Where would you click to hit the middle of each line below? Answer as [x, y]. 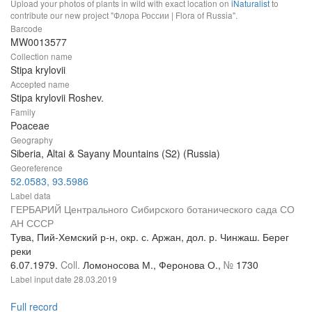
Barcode [26, 28]
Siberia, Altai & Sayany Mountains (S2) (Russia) [115, 153]
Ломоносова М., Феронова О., [153, 264]
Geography [32, 139]
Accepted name [40, 84]
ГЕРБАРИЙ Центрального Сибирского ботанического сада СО [153, 209]
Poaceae [30, 125]
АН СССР [32, 223]
